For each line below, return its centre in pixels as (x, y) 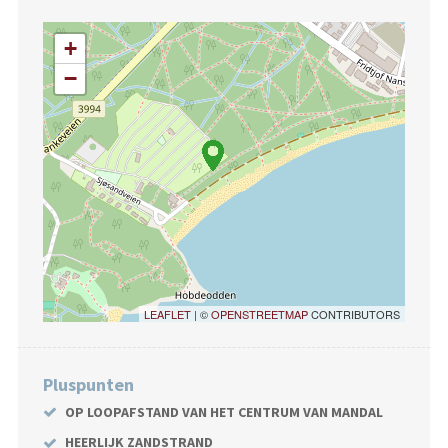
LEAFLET (168, 314)
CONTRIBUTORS (354, 314)
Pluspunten (88, 385)
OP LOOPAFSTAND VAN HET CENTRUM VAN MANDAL (223, 411)
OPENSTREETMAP (260, 314)
